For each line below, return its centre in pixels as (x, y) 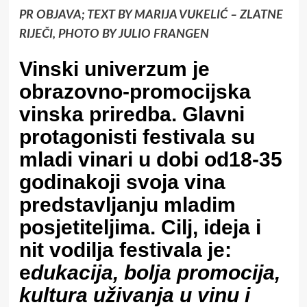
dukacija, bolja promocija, (155, 273)
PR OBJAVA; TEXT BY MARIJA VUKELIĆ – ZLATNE (151, 15)
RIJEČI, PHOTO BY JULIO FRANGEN (114, 35)
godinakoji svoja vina (122, 182)
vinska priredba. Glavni (132, 114)
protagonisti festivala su (137, 137)
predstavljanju (88, 205)
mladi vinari (78, 160)
